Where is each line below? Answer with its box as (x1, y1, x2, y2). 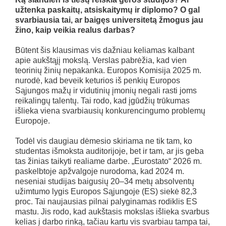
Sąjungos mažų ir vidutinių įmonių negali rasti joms (15, 86, 197, 95)
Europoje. (15, 116, 50, 125)
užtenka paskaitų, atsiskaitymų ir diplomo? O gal (15, 5, 200, 14)
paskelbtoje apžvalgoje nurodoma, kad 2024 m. (15, 166, 184, 176)
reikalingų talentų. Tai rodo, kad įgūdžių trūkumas (15, 96, 190, 105)
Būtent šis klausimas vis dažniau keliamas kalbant (15, 45, 194, 54)
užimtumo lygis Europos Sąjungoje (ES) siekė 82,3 (15, 187, 197, 196)
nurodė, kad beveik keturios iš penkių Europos (15, 76, 180, 85)
